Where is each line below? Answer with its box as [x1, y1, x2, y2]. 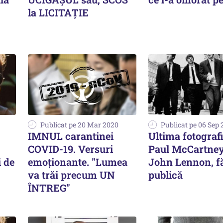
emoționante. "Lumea [28, 155, 127, 169]
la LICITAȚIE [28, 5, 89, 19]
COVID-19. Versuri [28, 142, 113, 156]
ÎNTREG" [28, 181, 70, 195]
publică [148, 168, 183, 182]
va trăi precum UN [28, 168, 115, 182]
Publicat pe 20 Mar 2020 [40, 120, 118, 130]
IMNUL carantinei [28, 129, 113, 143]
